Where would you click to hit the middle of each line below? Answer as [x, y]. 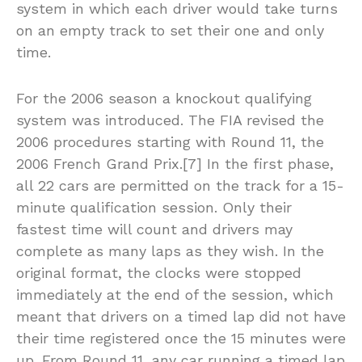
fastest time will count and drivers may [154, 229]
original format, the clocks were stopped [159, 272]
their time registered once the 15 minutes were [181, 338]
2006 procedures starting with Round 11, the [170, 141]
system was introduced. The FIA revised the [170, 120]
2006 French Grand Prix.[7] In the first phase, [175, 163]
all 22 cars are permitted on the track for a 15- [180, 185]
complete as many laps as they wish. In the [170, 250]
